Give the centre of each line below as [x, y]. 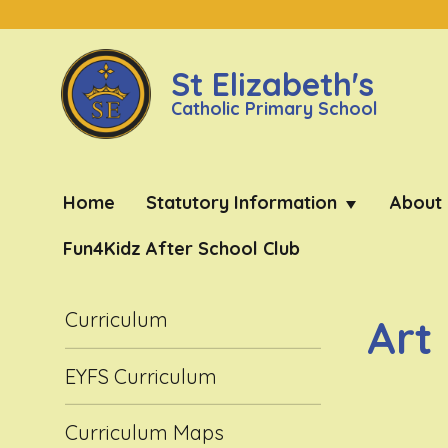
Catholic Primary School [274, 108]
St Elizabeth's [273, 84]
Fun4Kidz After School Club [181, 249]
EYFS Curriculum [141, 376]
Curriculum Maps [145, 432]
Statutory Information [242, 202]
